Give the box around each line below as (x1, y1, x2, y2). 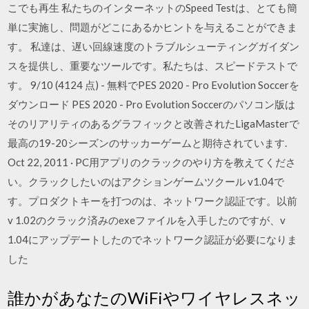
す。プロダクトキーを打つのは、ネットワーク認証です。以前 (8, 195, 298, 207)
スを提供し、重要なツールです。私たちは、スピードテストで (8, 59, 298, 72)
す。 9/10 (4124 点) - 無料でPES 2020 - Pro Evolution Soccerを (8, 79, 300, 91)
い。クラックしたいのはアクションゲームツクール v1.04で (8, 175, 285, 188)
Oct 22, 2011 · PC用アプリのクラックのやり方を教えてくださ (8, 156, 297, 168)
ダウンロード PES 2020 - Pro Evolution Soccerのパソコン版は (8, 98, 296, 110)
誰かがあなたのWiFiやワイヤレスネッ (8, 287, 301, 308)
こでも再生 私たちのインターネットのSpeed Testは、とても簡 (8, 1, 298, 14)
